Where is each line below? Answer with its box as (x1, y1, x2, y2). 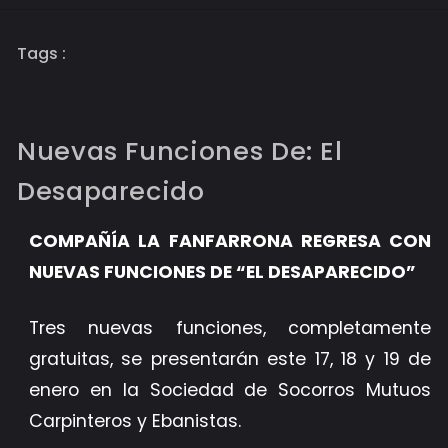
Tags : (17, 42, 66, 65)
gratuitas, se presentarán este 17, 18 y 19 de (29, 346, 431, 371)
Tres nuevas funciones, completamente (29, 315, 431, 340)
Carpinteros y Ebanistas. (29, 408, 241, 433)
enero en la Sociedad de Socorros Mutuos (29, 377, 431, 402)
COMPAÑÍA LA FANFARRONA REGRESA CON (29, 229, 431, 253)
